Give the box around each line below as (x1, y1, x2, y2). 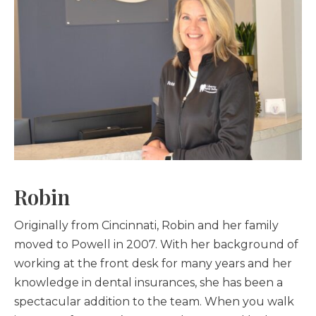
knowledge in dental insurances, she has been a (14, 276, 283, 290)
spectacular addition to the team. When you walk (14, 295, 294, 309)
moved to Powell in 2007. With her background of (14, 238, 298, 252)
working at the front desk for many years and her (14, 257, 292, 271)
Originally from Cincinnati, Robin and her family (14, 219, 279, 233)
